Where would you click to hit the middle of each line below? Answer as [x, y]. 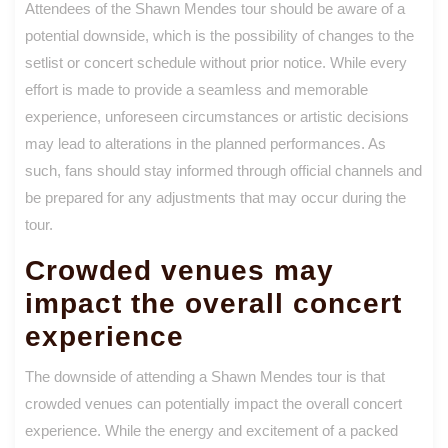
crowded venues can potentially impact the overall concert [213, 403]
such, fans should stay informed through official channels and [223, 170]
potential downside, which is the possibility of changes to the [219, 35]
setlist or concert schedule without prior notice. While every [216, 62]
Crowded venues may [179, 270]
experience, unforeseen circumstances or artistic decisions [217, 116]
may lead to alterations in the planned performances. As [205, 143]
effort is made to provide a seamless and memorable [196, 89]
